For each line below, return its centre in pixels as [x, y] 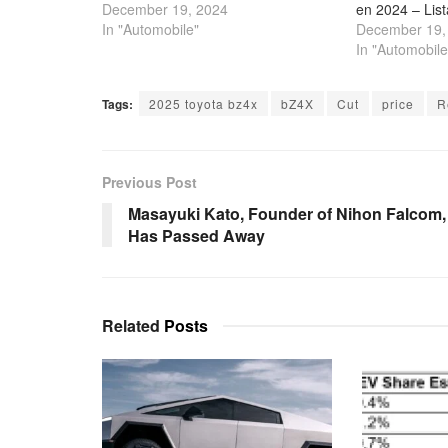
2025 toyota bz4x [203, 103]
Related [131, 325]
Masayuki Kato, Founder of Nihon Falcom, [287, 213]
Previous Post [149, 181]
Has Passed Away [196, 235]
